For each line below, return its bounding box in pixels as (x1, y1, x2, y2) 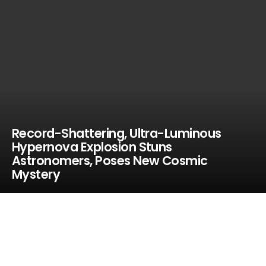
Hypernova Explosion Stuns (12, 138, 172, 156)
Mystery (12, 166, 61, 183)
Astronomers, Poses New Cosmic (12, 152, 208, 169)
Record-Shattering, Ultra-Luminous (12, 125, 221, 142)
